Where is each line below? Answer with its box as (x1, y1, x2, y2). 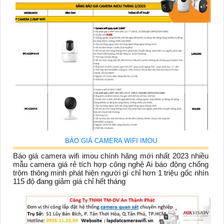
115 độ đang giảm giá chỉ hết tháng (13, 177, 125, 186)
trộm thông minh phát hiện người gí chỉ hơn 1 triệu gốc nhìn (13, 168, 208, 177)
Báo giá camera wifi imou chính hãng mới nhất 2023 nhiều (13, 151, 208, 160)
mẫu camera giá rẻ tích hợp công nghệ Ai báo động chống (13, 160, 208, 169)
